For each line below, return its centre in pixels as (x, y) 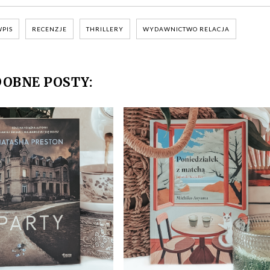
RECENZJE (49, 29)
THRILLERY (105, 29)
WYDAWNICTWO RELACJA (186, 29)
